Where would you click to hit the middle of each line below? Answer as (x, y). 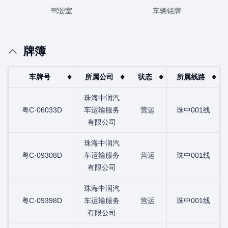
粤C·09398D (42, 201)
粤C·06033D (42, 110)
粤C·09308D (42, 155)
